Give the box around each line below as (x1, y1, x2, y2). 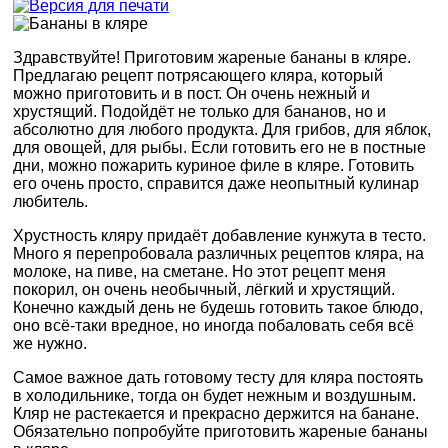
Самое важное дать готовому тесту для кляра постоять (13, 368, 423, 386)
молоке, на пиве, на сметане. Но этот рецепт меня (13, 262, 386, 280)
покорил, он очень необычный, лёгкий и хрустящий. (13, 280, 395, 298)
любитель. (13, 192, 88, 210)
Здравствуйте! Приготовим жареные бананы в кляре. (13, 48, 411, 66)
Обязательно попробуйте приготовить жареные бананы (13, 422, 428, 440)
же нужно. (13, 334, 87, 352)
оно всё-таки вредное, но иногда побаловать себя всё (13, 316, 414, 334)
